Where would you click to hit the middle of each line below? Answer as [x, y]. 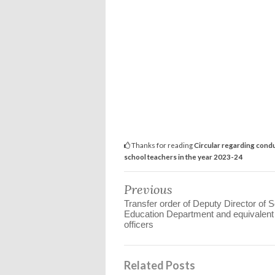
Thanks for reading [162, 145]
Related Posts [160, 265]
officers [139, 225]
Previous [148, 190]
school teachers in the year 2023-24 [183, 157]
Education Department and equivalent [199, 214]
